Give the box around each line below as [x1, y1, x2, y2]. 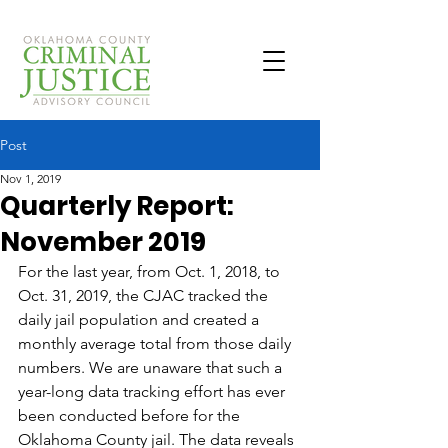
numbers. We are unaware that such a [18, 358, 286, 377]
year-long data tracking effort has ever [18, 382, 289, 401]
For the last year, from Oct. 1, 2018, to [18, 262, 284, 281]
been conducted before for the [18, 406, 244, 425]
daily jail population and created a [18, 310, 263, 329]
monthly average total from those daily [18, 334, 295, 353]
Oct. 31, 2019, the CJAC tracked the [18, 286, 272, 305]
